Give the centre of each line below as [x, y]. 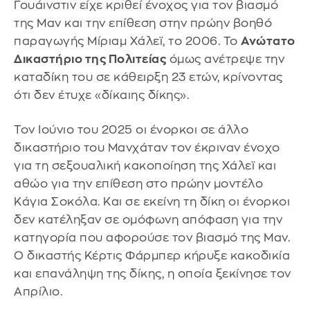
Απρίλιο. [38, 291]
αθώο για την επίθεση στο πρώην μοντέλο [138, 183]
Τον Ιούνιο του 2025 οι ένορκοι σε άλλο [131, 129]
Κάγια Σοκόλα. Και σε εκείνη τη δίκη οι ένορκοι [152, 201]
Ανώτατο [268, 42]
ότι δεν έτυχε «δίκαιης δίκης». [101, 95]
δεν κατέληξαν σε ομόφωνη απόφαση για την [148, 219]
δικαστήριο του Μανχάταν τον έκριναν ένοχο [147, 147]
